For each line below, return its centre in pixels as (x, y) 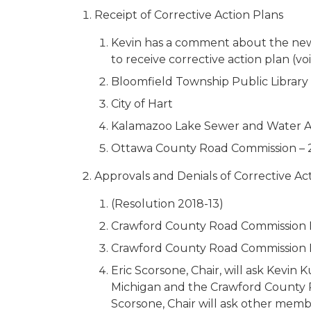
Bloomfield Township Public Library (210, 82)
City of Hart (142, 104)
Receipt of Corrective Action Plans (189, 15)
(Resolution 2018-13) (167, 204)
